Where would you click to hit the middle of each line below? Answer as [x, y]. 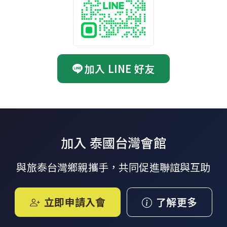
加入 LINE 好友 [120, 68]
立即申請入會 [75, 202]
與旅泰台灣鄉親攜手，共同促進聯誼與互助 [113, 167]
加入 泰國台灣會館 [113, 143]
